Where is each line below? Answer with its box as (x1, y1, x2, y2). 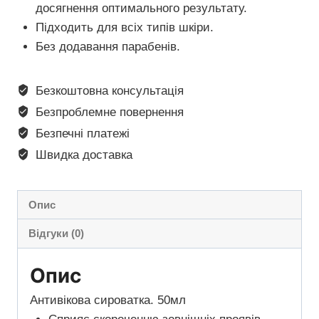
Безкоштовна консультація (32, 84, 184, 98)
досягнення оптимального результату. (35, 1, 247, 16)
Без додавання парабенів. (35, 40, 180, 54)
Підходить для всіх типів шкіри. (35, 21, 214, 35)
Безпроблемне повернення (32, 105, 184, 120)
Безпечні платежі (32, 127, 130, 141)
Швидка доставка (32, 148, 133, 162)
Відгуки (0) (28, 226, 85, 239)
